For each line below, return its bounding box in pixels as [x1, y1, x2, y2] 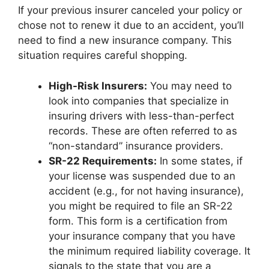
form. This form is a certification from [49, 214, 228, 227]
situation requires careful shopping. [18, 49, 187, 61]
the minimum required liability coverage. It [49, 244, 250, 257]
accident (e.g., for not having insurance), [49, 184, 244, 197]
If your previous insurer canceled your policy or [18, 4, 242, 16]
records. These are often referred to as [49, 124, 237, 137]
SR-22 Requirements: [49, 154, 157, 167]
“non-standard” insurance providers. [49, 139, 223, 152]
